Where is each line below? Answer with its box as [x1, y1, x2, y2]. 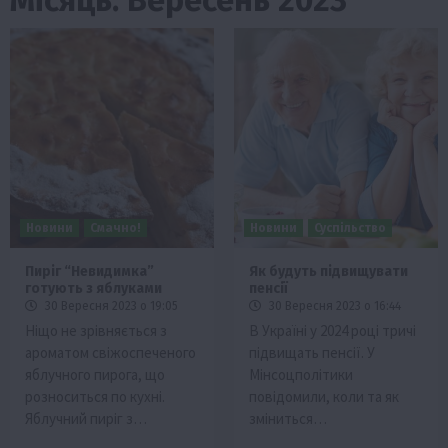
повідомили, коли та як [249, 386, 399, 406]
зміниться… [249, 408, 327, 428]
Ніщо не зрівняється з [25, 320, 167, 340]
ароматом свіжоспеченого [25, 342, 196, 362]
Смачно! [90, 220, 141, 235]
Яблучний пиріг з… [25, 408, 147, 428]
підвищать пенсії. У [249, 342, 375, 362]
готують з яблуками [25, 279, 162, 297]
